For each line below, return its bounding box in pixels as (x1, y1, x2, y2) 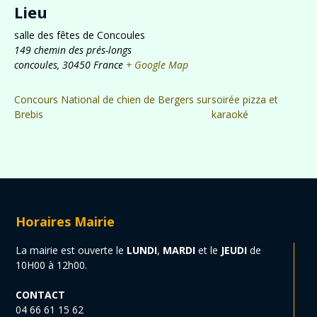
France (93, 58, 123, 72)
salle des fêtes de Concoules (14, 28, 145, 42)
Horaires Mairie (16, 213, 115, 231)
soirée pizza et (211, 93, 278, 107)
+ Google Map (126, 58, 188, 72)
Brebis (14, 108, 43, 122)
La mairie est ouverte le (16, 243, 127, 258)
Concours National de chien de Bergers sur (14, 93, 211, 107)
